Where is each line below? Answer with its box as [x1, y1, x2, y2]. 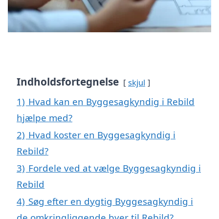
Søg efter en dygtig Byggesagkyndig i [28, 195, 193, 207]
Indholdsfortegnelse [17, 74, 119, 88]
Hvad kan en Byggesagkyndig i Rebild [28, 95, 195, 108]
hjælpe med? [17, 111, 72, 124]
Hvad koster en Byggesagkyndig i [28, 128, 175, 141]
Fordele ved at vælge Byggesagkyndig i [28, 161, 201, 174]
